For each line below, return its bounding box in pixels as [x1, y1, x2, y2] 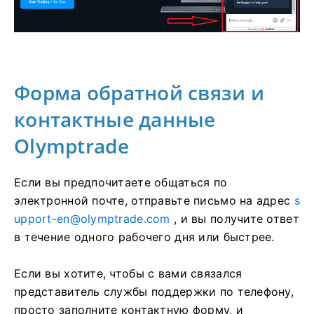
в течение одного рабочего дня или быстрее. [14, 230, 275, 245]
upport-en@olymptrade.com [14, 212, 170, 226]
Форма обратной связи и [14, 79, 265, 107]
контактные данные [14, 106, 216, 133]
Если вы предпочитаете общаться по [14, 175, 228, 190]
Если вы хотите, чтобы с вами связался [14, 266, 243, 281]
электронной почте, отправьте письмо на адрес [14, 193, 294, 208]
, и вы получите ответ [170, 212, 299, 226]
